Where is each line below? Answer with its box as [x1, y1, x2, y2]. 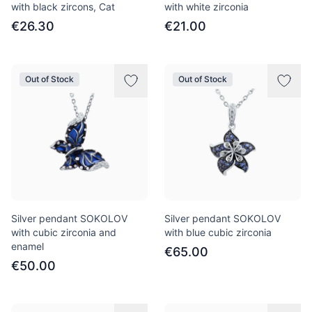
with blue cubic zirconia [164, 226, 272, 238]
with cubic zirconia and [11, 226, 116, 238]
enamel [11, 240, 44, 252]
